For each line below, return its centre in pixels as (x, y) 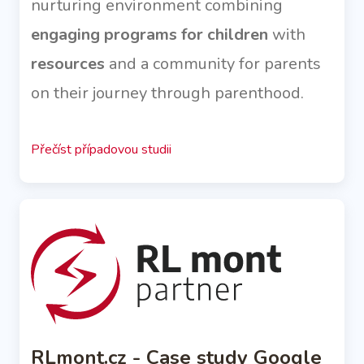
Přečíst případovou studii (101, 149)
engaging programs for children (149, 35)
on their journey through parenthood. (167, 93)
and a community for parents (213, 64)
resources (68, 64)
